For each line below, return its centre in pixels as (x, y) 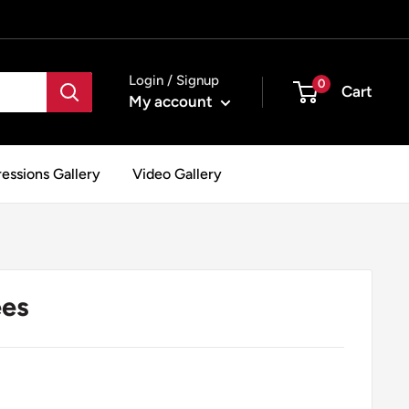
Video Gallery (177, 173)
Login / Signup (174, 81)
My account (173, 102)
